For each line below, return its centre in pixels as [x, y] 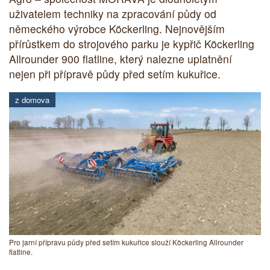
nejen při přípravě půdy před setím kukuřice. [115, 74]
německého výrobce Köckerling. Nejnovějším [117, 29]
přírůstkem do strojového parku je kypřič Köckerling [132, 44]
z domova [32, 99]
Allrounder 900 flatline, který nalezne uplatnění [121, 59]
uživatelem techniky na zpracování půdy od [113, 14]
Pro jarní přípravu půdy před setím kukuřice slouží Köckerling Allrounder [126, 242]
